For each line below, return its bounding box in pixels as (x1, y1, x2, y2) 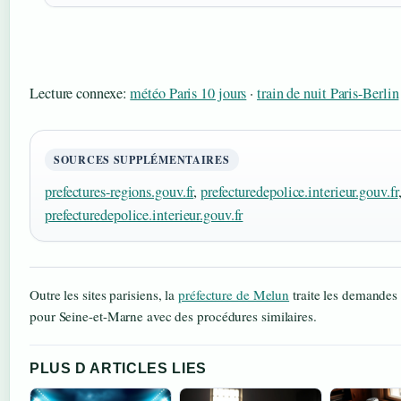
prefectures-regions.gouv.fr (45, 182, 194, 202)
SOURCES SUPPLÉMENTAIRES (54, 152, 230, 168)
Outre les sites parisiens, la (30, 286, 178, 304)
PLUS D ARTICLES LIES (30, 361, 207, 377)
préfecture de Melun (178, 286, 290, 304)
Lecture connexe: (30, 83, 131, 104)
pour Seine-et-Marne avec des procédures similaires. (30, 307, 317, 326)
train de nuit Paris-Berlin (257, 83, 399, 104)
